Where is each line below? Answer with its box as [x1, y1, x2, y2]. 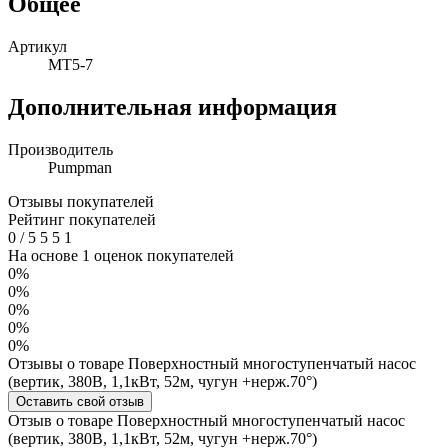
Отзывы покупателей [8, 192, 154, 210]
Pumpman [48, 158, 112, 176]
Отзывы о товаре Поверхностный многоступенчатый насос [8, 354, 416, 372]
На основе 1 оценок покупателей [8, 246, 234, 264]
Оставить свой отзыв [16, 393, 144, 409]
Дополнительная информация [8, 93, 337, 120]
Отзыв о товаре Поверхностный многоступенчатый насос [8, 411, 405, 429]
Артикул [8, 37, 67, 55]
